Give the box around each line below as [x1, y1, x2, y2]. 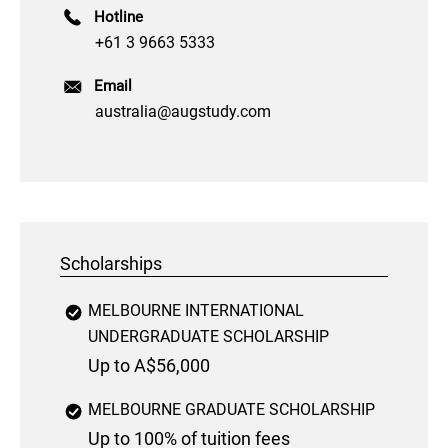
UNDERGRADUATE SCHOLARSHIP [88, 327, 329, 347]
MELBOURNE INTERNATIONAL [88, 301, 304, 321]
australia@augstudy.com [95, 102, 271, 122]
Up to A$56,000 [88, 356, 210, 377]
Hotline [94, 7, 143, 26]
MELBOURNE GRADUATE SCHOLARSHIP [88, 400, 375, 420]
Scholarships [60, 254, 162, 275]
